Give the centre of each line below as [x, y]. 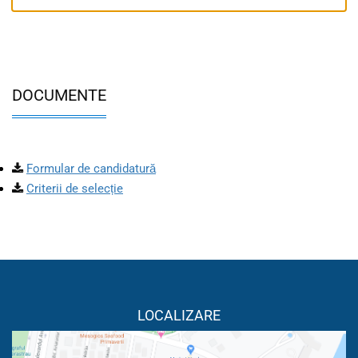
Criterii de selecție [75, 189]
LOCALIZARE [179, 316]
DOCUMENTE [59, 95]
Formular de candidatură [91, 169]
